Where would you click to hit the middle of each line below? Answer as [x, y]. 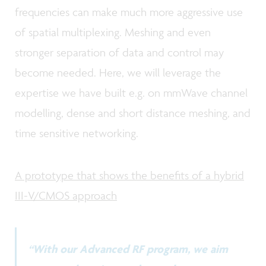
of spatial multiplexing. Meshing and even [113, 32]
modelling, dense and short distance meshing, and [133, 113]
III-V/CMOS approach [66, 196]
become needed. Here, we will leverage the [118, 72]
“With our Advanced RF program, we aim [128, 249]
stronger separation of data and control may [119, 52]
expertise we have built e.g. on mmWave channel [131, 92]
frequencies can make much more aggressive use [129, 12]
